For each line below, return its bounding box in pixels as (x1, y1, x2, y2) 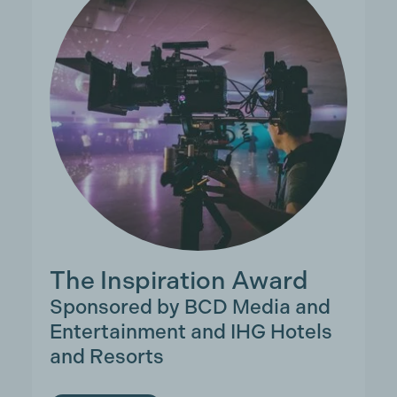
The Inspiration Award (49, 266, 308, 296)
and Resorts (49, 345, 164, 369)
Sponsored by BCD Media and (49, 295, 331, 319)
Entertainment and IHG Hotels (49, 320, 332, 344)
